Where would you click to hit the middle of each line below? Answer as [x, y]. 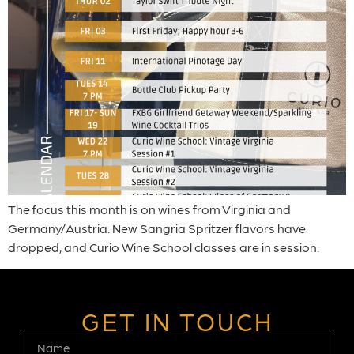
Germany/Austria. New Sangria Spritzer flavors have [157, 228]
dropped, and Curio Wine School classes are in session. [164, 247]
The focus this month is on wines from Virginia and [149, 209]
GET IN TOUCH [177, 320]
